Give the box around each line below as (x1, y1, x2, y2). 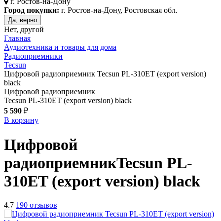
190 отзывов (16, 201, 57, 210)
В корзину (4, 116, 38, 125)
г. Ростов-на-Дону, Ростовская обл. (59, 6, 178, 15)
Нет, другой (4, 25, 44, 34)
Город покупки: (4, 6, 59, 15)
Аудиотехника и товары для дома (4, 43, 116, 52)
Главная (4, 34, 31, 43)
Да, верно (8, 16, 37, 24)
